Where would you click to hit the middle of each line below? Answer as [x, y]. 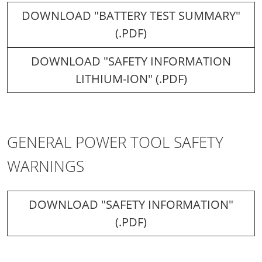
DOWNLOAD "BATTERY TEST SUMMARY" [131, 15]
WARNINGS [46, 166]
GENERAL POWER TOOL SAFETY [115, 142]
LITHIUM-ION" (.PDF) [131, 78]
